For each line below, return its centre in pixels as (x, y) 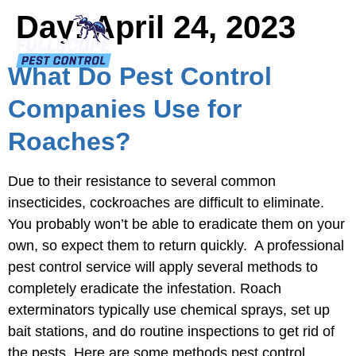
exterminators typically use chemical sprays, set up (169, 310)
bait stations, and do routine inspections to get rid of (171, 331)
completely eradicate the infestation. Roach (145, 288)
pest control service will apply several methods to (163, 267)
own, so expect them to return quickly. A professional (176, 246)
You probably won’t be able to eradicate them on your (176, 224)
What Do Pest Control (140, 76)
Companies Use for (125, 109)
